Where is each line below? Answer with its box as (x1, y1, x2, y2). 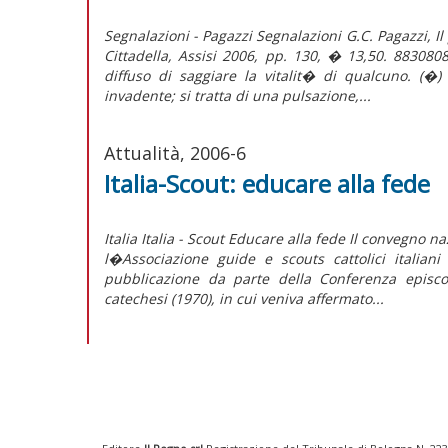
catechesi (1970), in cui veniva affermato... (104, 288, 384, 308)
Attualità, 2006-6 (104, 140, 246, 165)
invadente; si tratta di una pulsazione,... (104, 85, 371, 105)
